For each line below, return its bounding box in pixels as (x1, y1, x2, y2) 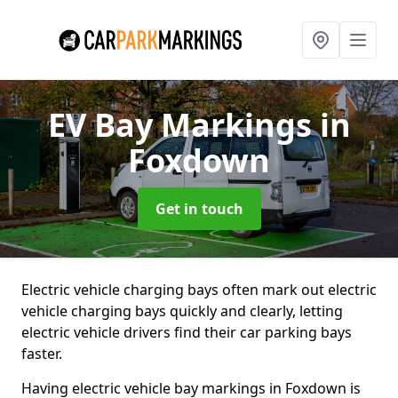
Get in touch (155, 199, 243, 219)
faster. (21, 344, 62, 363)
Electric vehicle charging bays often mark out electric (21, 280, 377, 299)
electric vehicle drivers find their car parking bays (21, 322, 352, 342)
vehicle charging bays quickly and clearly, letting (21, 301, 343, 321)
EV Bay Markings (47, 103, 320, 147)
